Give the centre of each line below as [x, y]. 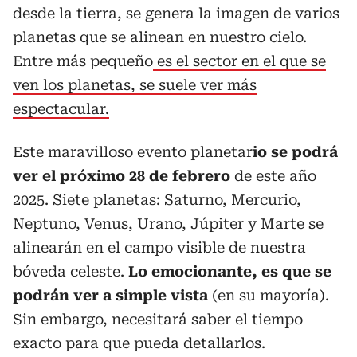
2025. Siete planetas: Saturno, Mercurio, [157, 199]
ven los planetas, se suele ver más [135, 84]
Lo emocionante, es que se [230, 271]
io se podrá [295, 151]
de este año [273, 175]
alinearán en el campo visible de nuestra [159, 247]
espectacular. [61, 108]
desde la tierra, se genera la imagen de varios [176, 13]
